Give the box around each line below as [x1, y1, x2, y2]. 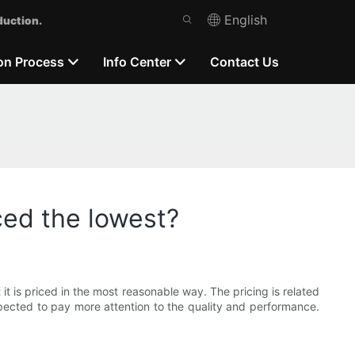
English [224, 12, 268, 28]
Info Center [103, 53, 172, 70]
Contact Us [210, 53, 280, 70]
